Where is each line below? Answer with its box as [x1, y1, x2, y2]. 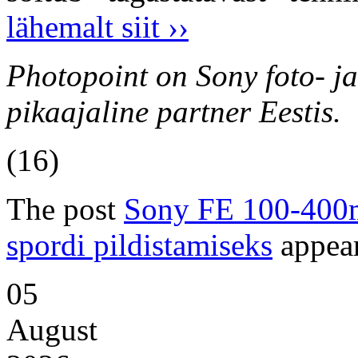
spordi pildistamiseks [6, 228, 272, 263]
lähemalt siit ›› [6, 10, 189, 45]
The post [6, 192, 124, 227]
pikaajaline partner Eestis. [6, 94, 341, 129]
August [6, 312, 97, 348]
